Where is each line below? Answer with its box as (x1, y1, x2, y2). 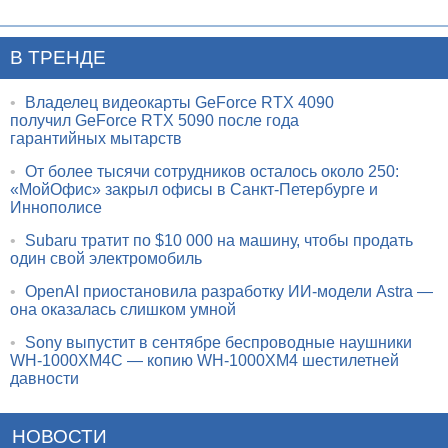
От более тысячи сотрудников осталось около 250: (25, 162, 399, 180)
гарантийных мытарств (10, 129, 182, 147)
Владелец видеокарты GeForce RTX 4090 (25, 93, 334, 111)
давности (10, 369, 79, 387)
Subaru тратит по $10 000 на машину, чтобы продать (25, 231, 413, 249)
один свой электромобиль (10, 249, 202, 267)
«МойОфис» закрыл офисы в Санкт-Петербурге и (10, 180, 378, 198)
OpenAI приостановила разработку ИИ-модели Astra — (25, 282, 433, 300)
